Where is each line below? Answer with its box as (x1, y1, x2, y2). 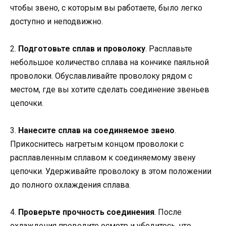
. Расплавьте (145, 43, 192, 53)
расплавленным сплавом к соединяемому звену (10, 152, 196, 162)
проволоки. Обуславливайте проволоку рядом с (10, 71, 192, 81)
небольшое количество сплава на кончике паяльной (10, 57, 209, 67)
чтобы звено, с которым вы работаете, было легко (10, 3, 202, 13)
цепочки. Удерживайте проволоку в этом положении (10, 166, 211, 176)
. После (154, 207, 182, 217)
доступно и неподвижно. (10, 16, 103, 26)
